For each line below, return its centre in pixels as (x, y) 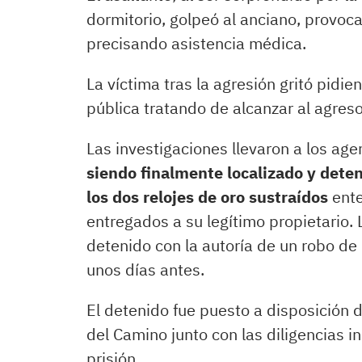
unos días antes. (145, 269)
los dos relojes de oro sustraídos (207, 197)
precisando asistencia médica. (196, 43)
